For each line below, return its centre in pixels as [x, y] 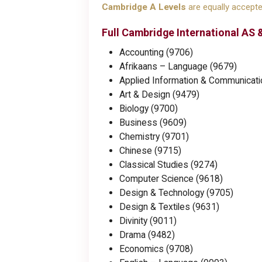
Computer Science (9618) [171, 179]
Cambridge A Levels [144, 7]
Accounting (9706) [156, 53]
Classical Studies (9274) [168, 165]
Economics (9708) [156, 249]
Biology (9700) [149, 109]
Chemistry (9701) [154, 137]
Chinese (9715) [150, 151]
